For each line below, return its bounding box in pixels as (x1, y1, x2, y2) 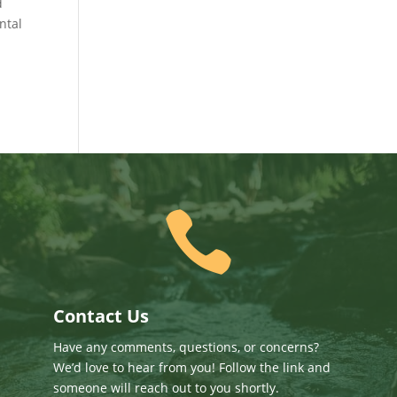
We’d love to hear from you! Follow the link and (52, 358, 331, 376)
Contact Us (52, 303, 149, 328)
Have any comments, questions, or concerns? (52, 338, 319, 355)
